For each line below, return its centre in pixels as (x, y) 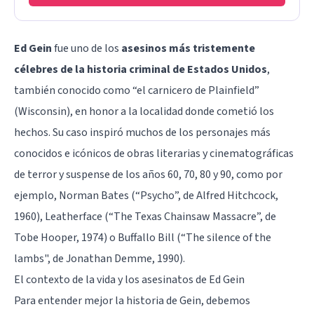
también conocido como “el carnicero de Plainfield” (137, 90)
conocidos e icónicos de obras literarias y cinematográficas (154, 153)
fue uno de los (87, 48)
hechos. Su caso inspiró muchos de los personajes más (142, 132)
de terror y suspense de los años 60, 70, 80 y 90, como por (148, 174)
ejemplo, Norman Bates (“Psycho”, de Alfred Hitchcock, (146, 195)
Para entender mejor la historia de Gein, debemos (132, 300)
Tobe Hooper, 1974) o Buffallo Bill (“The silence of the (143, 237)
